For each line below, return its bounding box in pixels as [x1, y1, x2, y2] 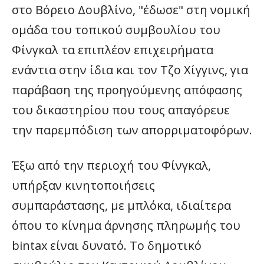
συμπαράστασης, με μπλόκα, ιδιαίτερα [12, 197, 231, 213]
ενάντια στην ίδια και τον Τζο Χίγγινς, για [12, 62, 248, 78]
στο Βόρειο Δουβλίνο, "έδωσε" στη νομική [12, 2, 250, 18]
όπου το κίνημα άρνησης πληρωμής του [12, 217, 240, 233]
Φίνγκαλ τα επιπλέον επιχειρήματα [12, 42, 213, 58]
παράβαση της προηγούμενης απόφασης [12, 82, 242, 98]
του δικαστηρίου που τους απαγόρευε [12, 102, 230, 118]
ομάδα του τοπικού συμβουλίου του [12, 22, 220, 38]
